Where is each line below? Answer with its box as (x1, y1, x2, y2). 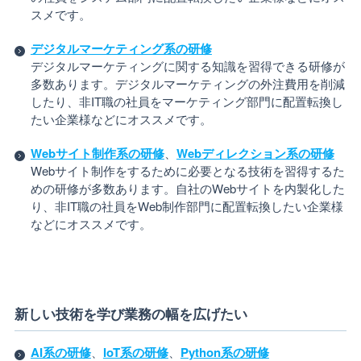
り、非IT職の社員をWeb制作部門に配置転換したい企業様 (30, 197, 343, 214)
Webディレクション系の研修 (176, 144, 334, 162)
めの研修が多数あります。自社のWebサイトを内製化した (30, 180, 345, 197)
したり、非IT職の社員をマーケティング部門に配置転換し (30, 93, 343, 110)
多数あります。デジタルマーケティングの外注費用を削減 (30, 75, 345, 92)
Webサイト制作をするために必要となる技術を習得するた (30, 162, 345, 179)
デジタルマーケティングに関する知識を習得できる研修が (30, 57, 345, 74)
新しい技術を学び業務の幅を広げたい (14, 304, 247, 323)
